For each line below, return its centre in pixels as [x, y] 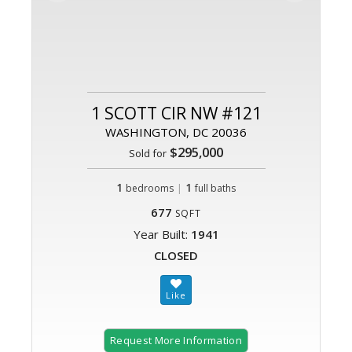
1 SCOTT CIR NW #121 [176, 114]
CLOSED [176, 256]
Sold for [148, 154]
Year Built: [162, 235]
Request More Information [176, 341]
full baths [215, 189]
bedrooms [150, 189]
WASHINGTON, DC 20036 [176, 132]
